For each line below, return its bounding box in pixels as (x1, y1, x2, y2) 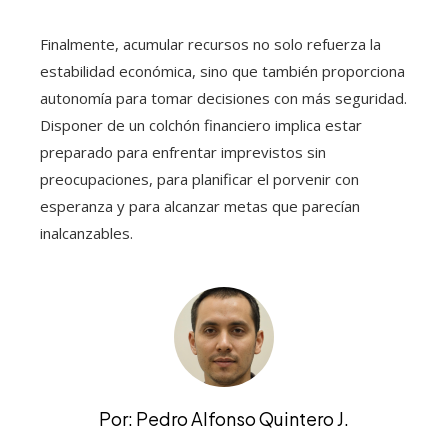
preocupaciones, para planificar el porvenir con (40, 169, 359, 189)
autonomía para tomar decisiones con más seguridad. (40, 88, 407, 108)
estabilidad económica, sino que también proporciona (40, 61, 405, 81)
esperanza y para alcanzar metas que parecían (40, 196, 360, 216)
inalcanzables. (40, 223, 133, 243)
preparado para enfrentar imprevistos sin (40, 142, 326, 162)
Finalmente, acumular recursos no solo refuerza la (40, 34, 381, 54)
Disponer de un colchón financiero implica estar (40, 115, 362, 135)
